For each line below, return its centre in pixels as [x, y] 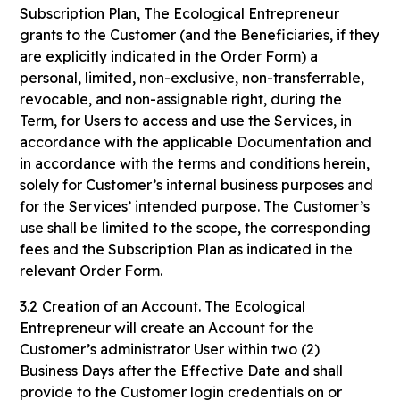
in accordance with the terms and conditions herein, [195, 163]
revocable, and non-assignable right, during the [181, 99]
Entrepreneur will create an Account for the [167, 328]
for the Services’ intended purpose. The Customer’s [195, 206]
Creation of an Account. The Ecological [174, 306]
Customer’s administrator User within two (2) [170, 349]
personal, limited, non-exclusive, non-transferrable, [192, 78]
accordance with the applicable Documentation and [196, 142]
